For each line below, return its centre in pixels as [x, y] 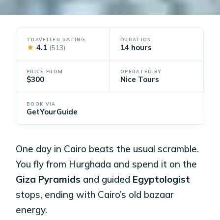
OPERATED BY [141, 72]
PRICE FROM [45, 72]
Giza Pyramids [48, 179]
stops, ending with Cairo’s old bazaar [95, 194]
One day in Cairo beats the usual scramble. [108, 149]
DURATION [136, 39]
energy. [32, 209]
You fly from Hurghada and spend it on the [107, 164]
